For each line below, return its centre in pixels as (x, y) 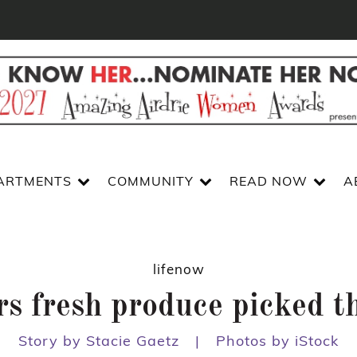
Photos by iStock (277, 341)
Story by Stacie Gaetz (99, 341)
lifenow (178, 269)
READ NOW (268, 181)
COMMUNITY (150, 181)
